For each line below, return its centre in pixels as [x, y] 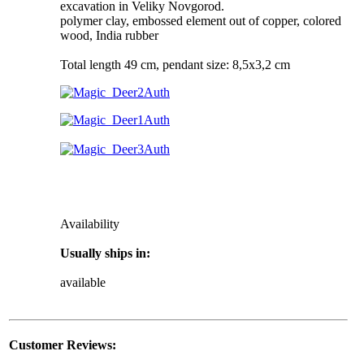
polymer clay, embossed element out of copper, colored [201, 21]
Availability [90, 224]
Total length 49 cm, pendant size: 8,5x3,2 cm [175, 65]
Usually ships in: [105, 253]
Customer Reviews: [63, 345]
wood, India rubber [109, 36]
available [83, 283]
